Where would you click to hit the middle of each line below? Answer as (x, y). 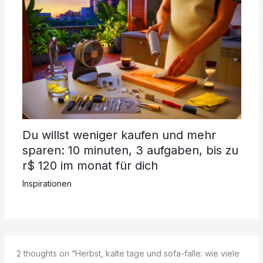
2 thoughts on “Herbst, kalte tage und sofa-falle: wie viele (128, 253)
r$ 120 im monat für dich (90, 165)
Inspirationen (47, 183)
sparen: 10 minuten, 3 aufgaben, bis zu (130, 150)
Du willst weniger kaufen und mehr (119, 135)
